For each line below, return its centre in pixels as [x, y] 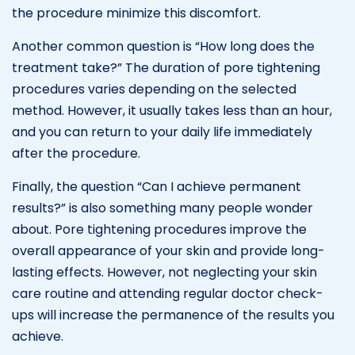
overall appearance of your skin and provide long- [168, 250]
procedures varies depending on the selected [154, 89]
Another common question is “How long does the [163, 46]
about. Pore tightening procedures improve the [159, 229]
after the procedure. [76, 153]
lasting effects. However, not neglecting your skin [164, 272]
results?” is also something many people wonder [162, 208]
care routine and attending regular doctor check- [168, 293]
